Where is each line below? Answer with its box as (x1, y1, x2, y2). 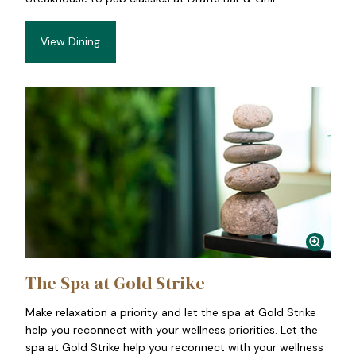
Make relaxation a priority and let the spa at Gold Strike (25, 304, 316, 319)
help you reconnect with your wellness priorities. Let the (25, 322, 318, 337)
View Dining (41, 34, 100, 49)
